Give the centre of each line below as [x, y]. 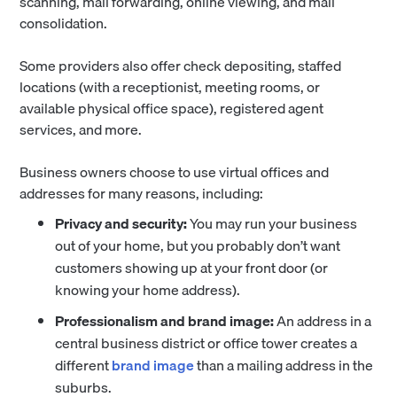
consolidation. [65, 23]
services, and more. [81, 130]
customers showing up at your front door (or [192, 268]
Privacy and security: [123, 224]
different [84, 366]
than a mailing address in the [284, 366]
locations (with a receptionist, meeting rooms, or [170, 87]
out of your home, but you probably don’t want [198, 246]
